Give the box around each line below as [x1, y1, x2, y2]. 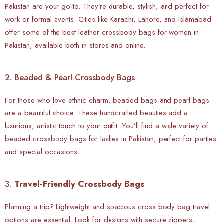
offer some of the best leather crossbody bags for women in [5, 26, 199, 38]
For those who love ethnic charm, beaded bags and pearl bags [5, 94, 209, 106]
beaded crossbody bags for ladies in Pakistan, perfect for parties [5, 133, 216, 144]
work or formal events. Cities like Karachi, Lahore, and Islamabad [5, 13, 211, 25]
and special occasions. [5, 146, 79, 157]
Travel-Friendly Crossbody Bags [14, 177, 144, 190]
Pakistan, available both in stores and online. [5, 39, 145, 51]
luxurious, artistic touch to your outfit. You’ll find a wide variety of [5, 120, 208, 131]
